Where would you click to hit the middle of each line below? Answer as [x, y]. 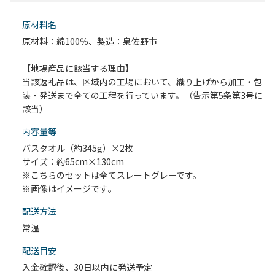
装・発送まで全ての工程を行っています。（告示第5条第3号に [142, 95]
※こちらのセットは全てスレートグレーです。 [112, 175]
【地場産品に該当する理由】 [78, 68]
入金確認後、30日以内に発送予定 [87, 267]
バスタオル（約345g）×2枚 [78, 148]
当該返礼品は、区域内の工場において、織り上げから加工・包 [142, 82]
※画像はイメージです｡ [67, 189]
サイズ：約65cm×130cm [73, 162]
